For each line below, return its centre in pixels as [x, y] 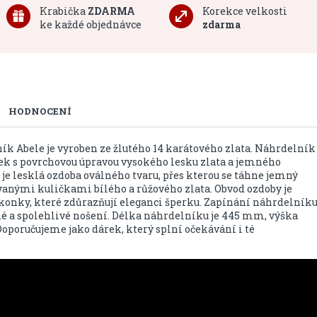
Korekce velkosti [244, 11]
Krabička [63, 11]
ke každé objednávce [90, 24]
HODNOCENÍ [40, 111]
